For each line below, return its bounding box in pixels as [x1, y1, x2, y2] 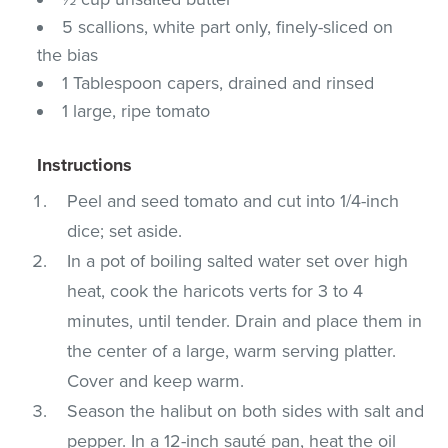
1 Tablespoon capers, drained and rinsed [62, 71, 375, 94]
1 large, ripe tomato [62, 99, 211, 122]
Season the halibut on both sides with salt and [67, 399, 425, 422]
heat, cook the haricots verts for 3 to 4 [67, 279, 364, 302]
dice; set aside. [67, 219, 183, 242]
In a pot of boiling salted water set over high [67, 249, 409, 272]
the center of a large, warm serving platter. [67, 339, 397, 362]
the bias [37, 43, 99, 66]
